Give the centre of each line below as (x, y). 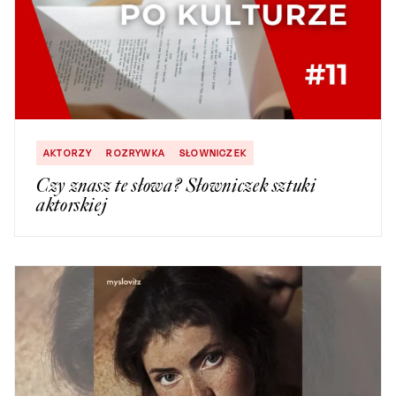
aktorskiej (72, 205)
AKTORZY (68, 153)
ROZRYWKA (136, 153)
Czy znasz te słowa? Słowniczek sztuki (176, 186)
